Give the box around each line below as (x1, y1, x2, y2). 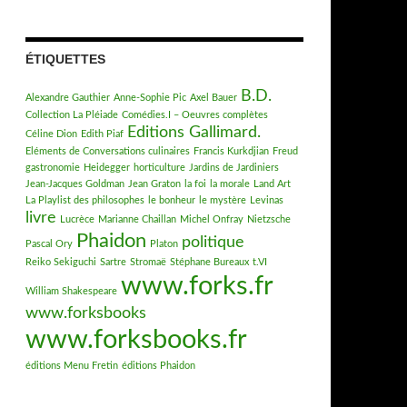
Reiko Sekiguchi (25, 257, 96, 267)
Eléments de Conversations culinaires (25, 146, 190, 156)
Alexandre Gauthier (25, 93, 110, 103)
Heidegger (84, 163, 130, 173)
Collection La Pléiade (25, 110, 118, 120)
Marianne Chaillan (98, 214, 176, 224)
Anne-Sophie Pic (114, 93, 186, 103)
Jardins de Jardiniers (189, 163, 279, 173)
